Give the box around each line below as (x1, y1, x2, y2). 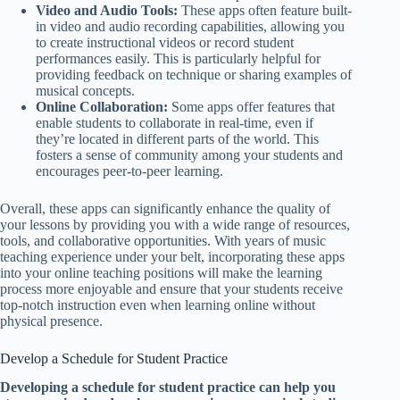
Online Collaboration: (36, 98, 168, 114)
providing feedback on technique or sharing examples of (36, 66, 352, 82)
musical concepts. (36, 82, 135, 98)
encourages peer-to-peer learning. (36, 162, 223, 179)
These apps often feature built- (178, 2, 352, 18)
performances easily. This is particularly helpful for (36, 50, 321, 66)
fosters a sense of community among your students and (36, 146, 343, 162)
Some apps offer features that (168, 98, 335, 114)
